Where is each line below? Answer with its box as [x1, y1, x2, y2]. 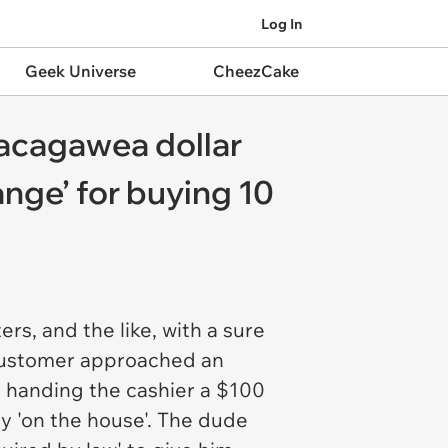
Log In [261, 14, 302, 33]
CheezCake [212, 61, 299, 81]
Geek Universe [24, 61, 136, 81]
